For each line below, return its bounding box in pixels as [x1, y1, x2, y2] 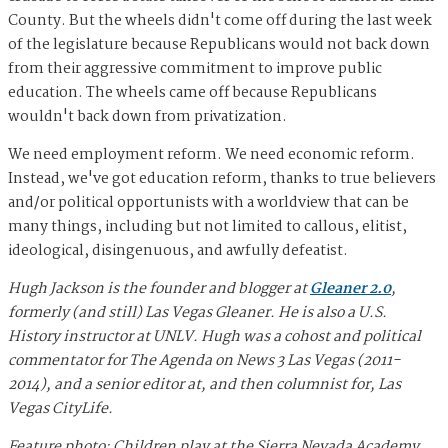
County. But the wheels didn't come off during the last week [8, 9, 432, 34]
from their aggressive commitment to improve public [8, 57, 382, 82]
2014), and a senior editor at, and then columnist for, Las [8, 373, 401, 398]
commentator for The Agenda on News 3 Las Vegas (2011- [8, 349, 400, 374]
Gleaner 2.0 [310, 277, 391, 302]
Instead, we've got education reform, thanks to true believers [8, 167, 436, 192]
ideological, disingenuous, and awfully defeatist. [8, 239, 348, 264]
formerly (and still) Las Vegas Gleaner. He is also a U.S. [8, 301, 387, 326]
